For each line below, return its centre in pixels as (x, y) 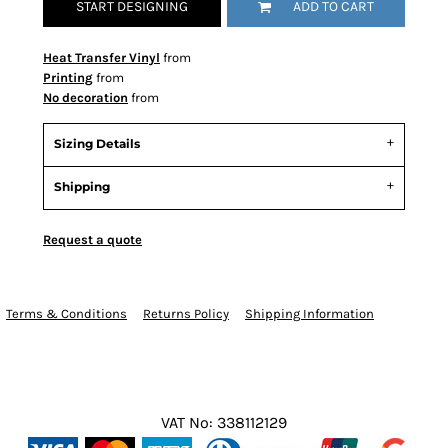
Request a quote (92, 239)
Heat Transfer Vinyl (101, 57)
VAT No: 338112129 (224, 422)
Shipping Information (309, 313)
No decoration (85, 97)
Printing (68, 77)
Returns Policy (186, 313)
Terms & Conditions (66, 313)
